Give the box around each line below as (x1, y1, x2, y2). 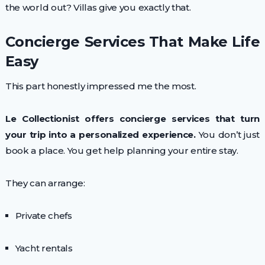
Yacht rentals (15, 242, 73, 254)
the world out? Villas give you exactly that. (5, 1, 191, 13)
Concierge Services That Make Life (5, 33, 260, 50)
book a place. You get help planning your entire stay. (5, 144, 238, 156)
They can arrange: (5, 177, 85, 189)
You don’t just (195, 128, 260, 140)
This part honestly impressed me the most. (5, 80, 196, 92)
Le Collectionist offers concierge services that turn (5, 112, 260, 124)
